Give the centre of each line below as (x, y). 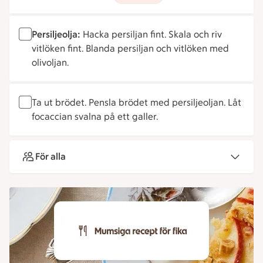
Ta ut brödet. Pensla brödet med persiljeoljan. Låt (136, 102)
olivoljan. (50, 63)
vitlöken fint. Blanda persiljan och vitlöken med (130, 48)
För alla (50, 156)
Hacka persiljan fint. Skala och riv (151, 34)
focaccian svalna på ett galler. (95, 117)
